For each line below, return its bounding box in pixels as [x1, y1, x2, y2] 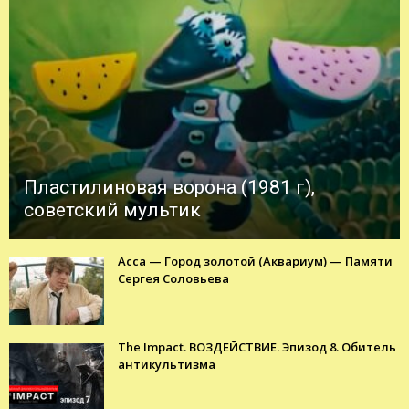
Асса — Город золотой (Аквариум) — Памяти [118, 253, 393, 270]
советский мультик [24, 199, 201, 222]
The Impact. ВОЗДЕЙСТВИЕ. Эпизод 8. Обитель [118, 339, 396, 356]
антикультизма [118, 356, 215, 373]
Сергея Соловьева [118, 270, 229, 288]
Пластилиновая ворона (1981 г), [24, 176, 315, 199]
